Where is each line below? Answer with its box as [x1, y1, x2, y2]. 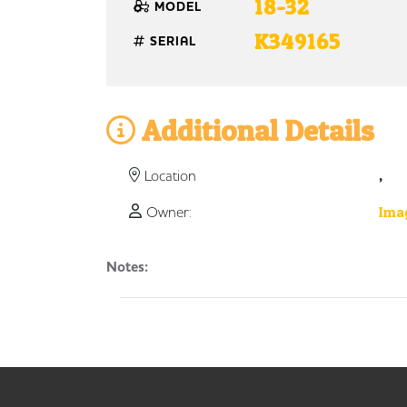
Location [144, 166, 196, 184]
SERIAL [145, 34, 196, 50]
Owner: [146, 203, 192, 221]
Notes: [106, 257, 148, 277]
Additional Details [135, 113, 374, 148]
